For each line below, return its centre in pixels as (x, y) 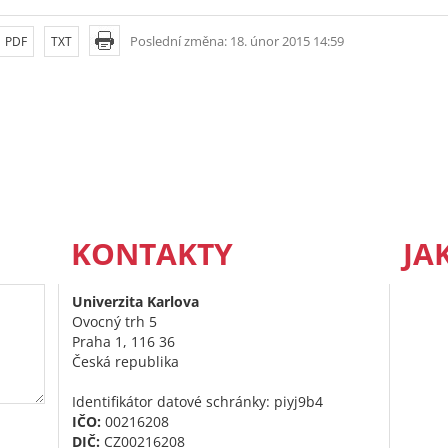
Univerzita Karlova (135, 301)
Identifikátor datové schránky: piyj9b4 (197, 401)
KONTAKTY (152, 253)
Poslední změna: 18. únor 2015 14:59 (237, 41)
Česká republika (125, 361)
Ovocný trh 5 (114, 321)
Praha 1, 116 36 (123, 341)
